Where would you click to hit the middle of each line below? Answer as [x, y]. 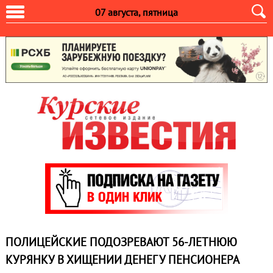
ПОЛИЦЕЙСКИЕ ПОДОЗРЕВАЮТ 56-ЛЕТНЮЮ [121, 242]
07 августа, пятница [136, 12]
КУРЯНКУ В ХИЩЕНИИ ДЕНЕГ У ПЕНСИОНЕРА [122, 260]
